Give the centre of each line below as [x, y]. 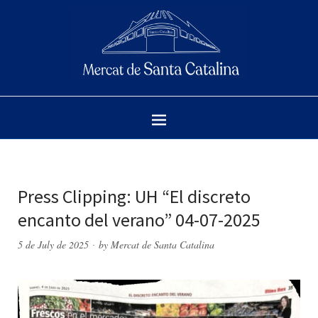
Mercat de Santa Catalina [163, 245]
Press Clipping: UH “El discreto [134, 197]
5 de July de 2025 [53, 245]
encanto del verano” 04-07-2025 [139, 220]
